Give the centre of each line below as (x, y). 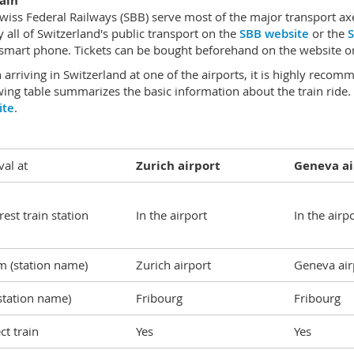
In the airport (171, 215)
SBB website (274, 34)
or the (328, 33)
